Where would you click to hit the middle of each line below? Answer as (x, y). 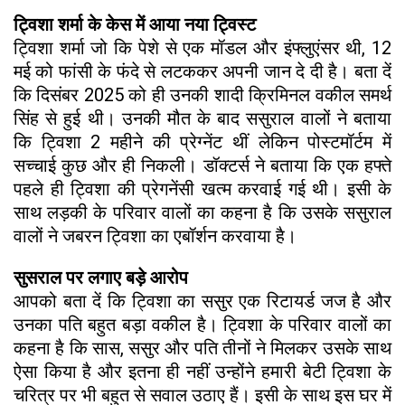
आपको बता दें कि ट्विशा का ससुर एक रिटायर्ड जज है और (202, 301)
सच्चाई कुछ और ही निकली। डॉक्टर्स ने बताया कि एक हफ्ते (202, 166)
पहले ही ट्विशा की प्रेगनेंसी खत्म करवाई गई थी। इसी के (202, 189)
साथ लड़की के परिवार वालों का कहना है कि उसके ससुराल (202, 213)
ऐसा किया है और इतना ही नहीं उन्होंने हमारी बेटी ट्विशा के (202, 372)
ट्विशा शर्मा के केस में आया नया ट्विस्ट (137, 25)
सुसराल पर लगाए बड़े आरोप (103, 278)
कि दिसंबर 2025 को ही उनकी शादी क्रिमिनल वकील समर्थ (202, 95)
